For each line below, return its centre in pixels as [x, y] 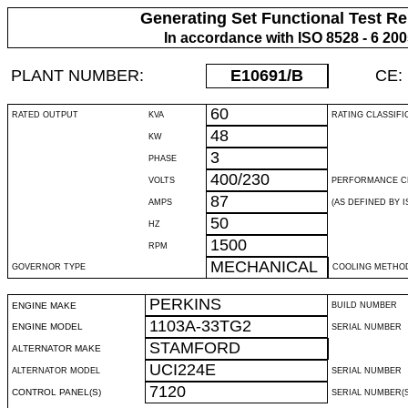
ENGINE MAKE [44, 306]
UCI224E [183, 370]
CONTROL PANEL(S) [56, 392]
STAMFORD [195, 348]
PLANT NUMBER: [77, 76]
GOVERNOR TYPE [49, 267]
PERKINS [185, 304]
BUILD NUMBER [364, 305]
